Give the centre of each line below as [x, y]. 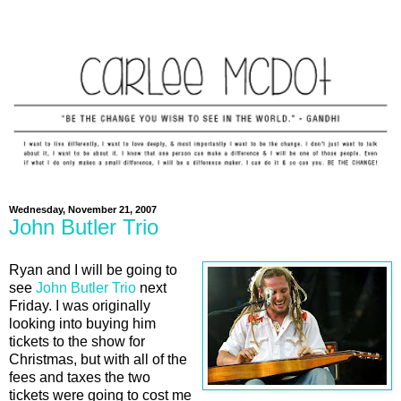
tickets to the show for [77, 341]
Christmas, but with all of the [98, 359]
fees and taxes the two [80, 377]
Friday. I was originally [80, 305]
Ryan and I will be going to [93, 269]
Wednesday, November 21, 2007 [83, 209]
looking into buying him [82, 323]
